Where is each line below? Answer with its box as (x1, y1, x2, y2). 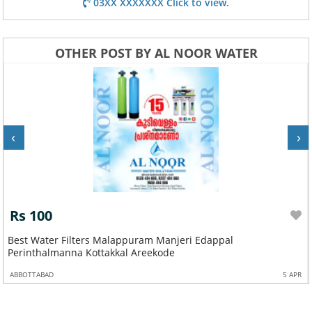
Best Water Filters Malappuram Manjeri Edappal (8, 233, 234, 247)
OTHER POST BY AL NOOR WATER (54, 44, 258, 61)
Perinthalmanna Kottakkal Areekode (8, 245, 175, 259)
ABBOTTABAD (10, 269, 54, 279)
